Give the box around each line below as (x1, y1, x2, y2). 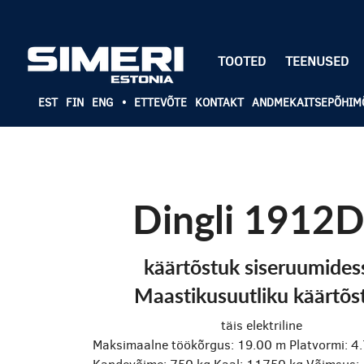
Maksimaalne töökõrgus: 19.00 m (93, 336, 286, 353)
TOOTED (217, 53, 266, 70)
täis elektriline (221, 317, 302, 334)
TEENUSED (284, 53, 349, 70)
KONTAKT (195, 95, 244, 110)
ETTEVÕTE (134, 95, 187, 110)
